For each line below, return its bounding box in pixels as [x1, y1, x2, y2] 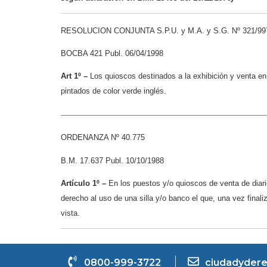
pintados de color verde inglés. [61, 86, 166, 96]
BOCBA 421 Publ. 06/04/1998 [61, 48, 163, 58]
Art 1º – [61, 72, 88, 81]
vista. [61, 208, 80, 218]
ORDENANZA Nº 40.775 [61, 133, 145, 142]
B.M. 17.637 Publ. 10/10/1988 [61, 156, 164, 165]
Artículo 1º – [61, 178, 108, 188]
